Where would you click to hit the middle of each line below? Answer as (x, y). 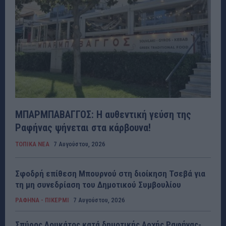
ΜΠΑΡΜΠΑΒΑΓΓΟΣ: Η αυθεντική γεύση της (103, 114)
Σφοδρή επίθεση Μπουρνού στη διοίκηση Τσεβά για (110, 173)
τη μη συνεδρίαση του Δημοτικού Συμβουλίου (98, 184)
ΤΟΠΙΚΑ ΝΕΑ (32, 144)
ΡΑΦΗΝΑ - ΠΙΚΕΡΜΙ (42, 200)
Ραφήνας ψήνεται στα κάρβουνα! (83, 127)
